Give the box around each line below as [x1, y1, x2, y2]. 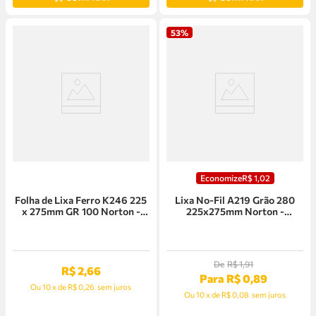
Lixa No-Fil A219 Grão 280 [175, 194, 296, 207]
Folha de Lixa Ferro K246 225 [15, 194, 147, 207]
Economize [200, 173, 242, 183]
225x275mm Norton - [186, 205, 284, 218]
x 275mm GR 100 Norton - [21, 205, 140, 218]
